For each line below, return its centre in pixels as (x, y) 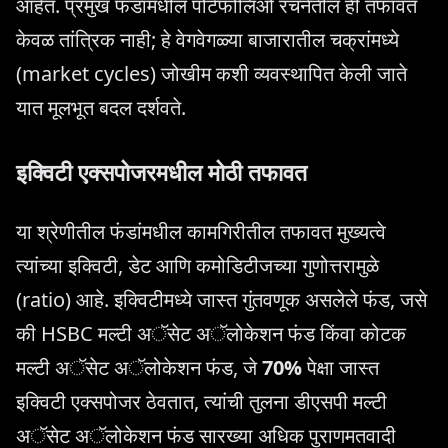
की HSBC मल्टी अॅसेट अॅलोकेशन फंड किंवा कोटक (211, 334)
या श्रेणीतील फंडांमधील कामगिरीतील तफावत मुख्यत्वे (201, 232)
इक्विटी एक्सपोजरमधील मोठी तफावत (161, 171)
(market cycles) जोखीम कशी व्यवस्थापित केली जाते (211, 73)
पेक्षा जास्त (340, 368)
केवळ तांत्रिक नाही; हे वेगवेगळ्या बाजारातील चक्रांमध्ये (207, 39)
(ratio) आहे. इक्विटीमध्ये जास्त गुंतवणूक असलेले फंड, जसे (221, 300)
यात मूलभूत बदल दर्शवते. (101, 107)
